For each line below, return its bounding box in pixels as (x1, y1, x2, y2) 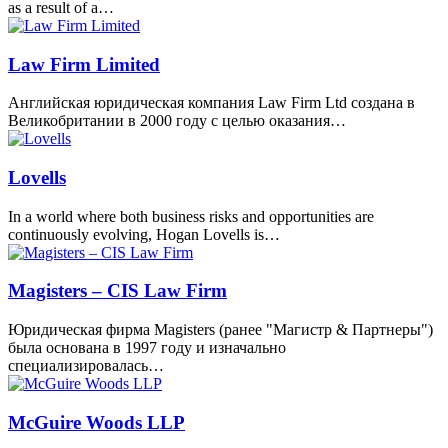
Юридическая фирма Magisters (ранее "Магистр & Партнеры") (8, 321, 433, 339)
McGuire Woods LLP (8, 411, 185, 433)
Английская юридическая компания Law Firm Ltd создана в (8, 94, 415, 112)
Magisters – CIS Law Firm (8, 280, 227, 302)
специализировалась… (8, 357, 164, 375)
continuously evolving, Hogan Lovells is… (8, 225, 280, 243)
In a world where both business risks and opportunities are (8, 207, 374, 225)
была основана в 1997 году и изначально (8, 339, 286, 357)
